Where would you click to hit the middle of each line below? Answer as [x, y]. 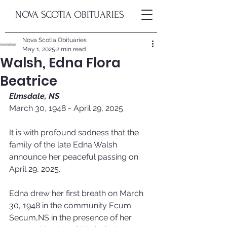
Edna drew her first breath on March [77, 193]
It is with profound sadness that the [75, 133]
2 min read [71, 49]
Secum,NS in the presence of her [71, 218]
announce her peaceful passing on [75, 157]
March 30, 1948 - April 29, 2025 [66, 108]
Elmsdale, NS [34, 96]
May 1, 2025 [39, 49]
